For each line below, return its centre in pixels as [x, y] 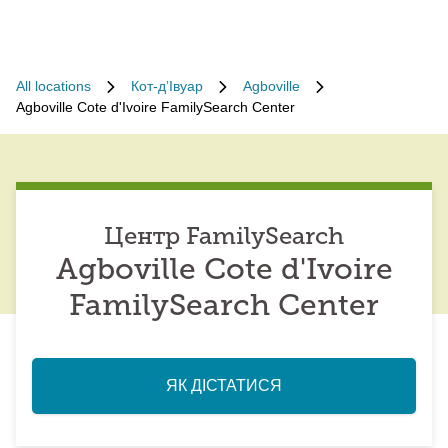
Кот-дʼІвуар [167, 86]
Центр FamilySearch [224, 238]
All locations [53, 86]
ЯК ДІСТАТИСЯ [224, 385]
